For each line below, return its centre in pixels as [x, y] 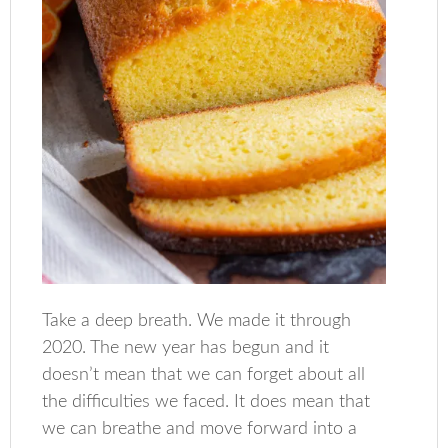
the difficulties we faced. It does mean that [206, 402]
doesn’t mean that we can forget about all [204, 375]
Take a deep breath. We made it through [197, 321]
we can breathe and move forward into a [200, 429]
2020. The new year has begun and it [186, 348]
